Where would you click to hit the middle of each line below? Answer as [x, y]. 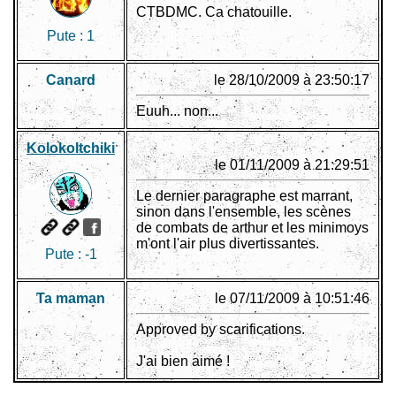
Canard [71, 80]
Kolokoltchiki [71, 148]
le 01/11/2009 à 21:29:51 [292, 165]
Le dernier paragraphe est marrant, [244, 196]
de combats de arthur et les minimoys [252, 228]
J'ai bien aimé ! [183, 362]
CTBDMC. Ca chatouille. [214, 12]
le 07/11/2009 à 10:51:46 [292, 299]
